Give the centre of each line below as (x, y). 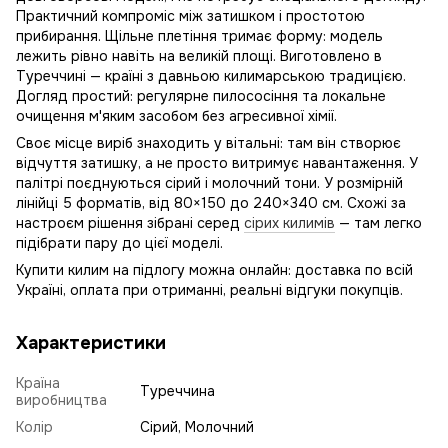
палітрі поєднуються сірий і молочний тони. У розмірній (209, 183)
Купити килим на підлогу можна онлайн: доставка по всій (214, 270)
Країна (38, 383)
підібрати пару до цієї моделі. (119, 243)
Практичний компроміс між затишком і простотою (190, 16)
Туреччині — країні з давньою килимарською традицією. (211, 76)
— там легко (378, 223)
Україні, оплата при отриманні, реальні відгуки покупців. (209, 290)
